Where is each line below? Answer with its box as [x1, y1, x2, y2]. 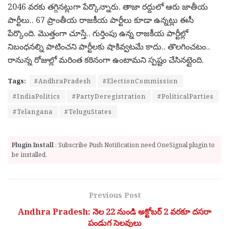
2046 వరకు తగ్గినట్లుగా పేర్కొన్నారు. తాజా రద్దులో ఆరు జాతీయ [8, 1, 208, 12]
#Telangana [13, 107, 53, 116]
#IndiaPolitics [13, 92, 60, 101]
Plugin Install [12, 141, 54, 149]
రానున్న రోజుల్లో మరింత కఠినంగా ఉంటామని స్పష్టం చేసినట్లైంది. [8, 54, 204, 65]
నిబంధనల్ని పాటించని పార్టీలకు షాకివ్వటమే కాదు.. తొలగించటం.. [8, 41, 210, 52]
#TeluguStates [64, 107, 112, 116]
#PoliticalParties [157, 92, 214, 101]
